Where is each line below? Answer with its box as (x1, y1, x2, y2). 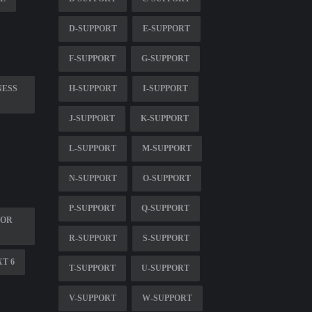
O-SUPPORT (142, 173, 191, 183)
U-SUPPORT (141, 263, 189, 273)
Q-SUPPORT (141, 203, 189, 213)
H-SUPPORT (68, 83, 117, 93)
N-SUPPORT (68, 173, 117, 183)
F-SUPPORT (68, 53, 116, 63)
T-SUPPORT (68, 263, 116, 273)
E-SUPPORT (142, 23, 190, 33)
